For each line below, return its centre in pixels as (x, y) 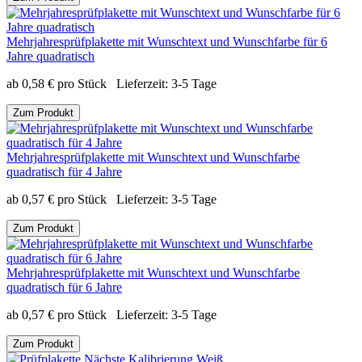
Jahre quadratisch (51, 56)
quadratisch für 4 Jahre (64, 171)
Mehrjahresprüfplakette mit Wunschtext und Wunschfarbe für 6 (167, 41)
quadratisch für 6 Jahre (64, 287)
